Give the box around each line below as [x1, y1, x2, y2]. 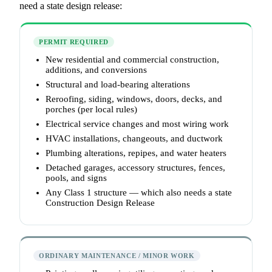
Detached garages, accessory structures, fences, [46, 163, 225, 173]
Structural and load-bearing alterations [46, 80, 190, 90]
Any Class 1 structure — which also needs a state [46, 188, 232, 198]
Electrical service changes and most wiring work [46, 119, 229, 129]
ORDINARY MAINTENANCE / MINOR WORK [39, 252, 195, 260]
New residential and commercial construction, [46, 55, 219, 65]
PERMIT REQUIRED [39, 38, 109, 46]
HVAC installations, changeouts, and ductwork [46, 134, 223, 144]
